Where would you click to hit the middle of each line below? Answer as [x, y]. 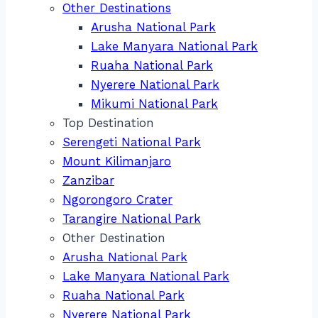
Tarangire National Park [132, 218]
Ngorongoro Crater [117, 199]
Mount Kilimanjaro [117, 161]
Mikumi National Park [154, 103]
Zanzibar [88, 180]
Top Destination [108, 122]
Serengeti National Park [132, 142]
